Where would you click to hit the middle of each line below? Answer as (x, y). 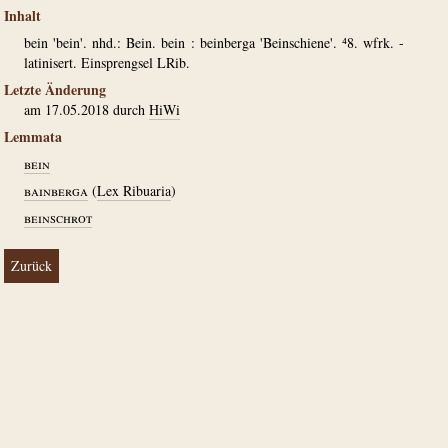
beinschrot (58, 217)
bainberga (56, 190)
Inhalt (22, 15)
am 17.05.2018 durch (86, 109)
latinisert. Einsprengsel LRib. (107, 62)
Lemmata (33, 136)
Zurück (31, 265)
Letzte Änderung (55, 89)
